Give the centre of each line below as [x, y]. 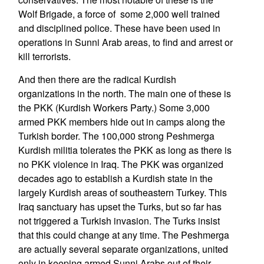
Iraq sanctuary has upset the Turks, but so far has [120, 207]
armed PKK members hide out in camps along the [121, 122]
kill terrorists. [45, 56]
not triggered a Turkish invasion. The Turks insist [119, 221]
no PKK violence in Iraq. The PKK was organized [121, 164]
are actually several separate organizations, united [123, 249]
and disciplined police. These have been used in [119, 28]
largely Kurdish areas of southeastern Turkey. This [122, 192]
